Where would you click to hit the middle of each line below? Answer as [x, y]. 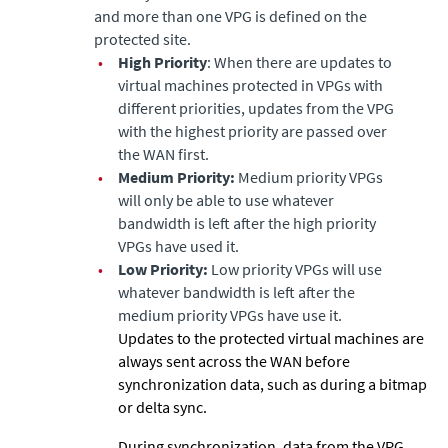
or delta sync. [162, 406]
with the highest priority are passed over [252, 130]
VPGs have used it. [178, 245]
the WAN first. [163, 153]
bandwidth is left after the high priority [247, 222]
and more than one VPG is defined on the [230, 15]
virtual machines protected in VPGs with [250, 84]
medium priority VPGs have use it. [230, 314]
